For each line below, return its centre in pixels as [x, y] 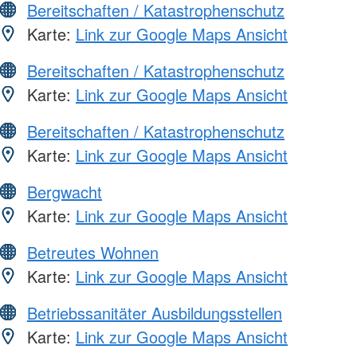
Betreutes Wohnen [93, 252]
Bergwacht [65, 191]
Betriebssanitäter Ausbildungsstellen [155, 312]
